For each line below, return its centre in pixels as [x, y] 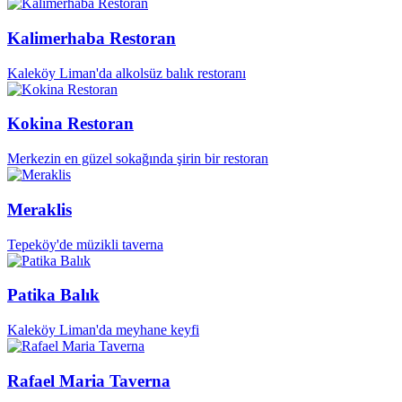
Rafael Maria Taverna [89, 380]
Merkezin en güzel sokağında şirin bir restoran [138, 159]
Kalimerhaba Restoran [92, 38]
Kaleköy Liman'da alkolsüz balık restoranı [127, 73]
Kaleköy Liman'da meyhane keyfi [103, 329]
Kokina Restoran [70, 124]
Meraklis [39, 209]
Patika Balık [53, 295]
